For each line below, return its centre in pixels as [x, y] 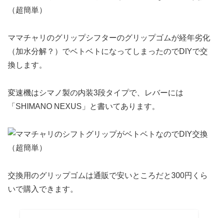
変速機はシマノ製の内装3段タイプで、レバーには [96, 92]
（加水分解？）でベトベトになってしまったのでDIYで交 [108, 52]
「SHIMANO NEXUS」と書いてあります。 [84, 106]
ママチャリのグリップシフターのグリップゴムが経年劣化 [109, 38]
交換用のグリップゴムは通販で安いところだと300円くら [108, 175]
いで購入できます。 [43, 189]
